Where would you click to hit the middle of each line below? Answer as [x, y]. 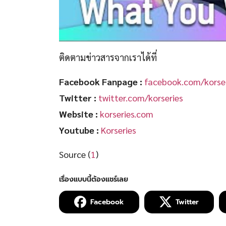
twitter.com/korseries [141, 97]
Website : [78, 114]
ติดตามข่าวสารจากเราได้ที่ [108, 57]
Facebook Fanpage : [101, 81]
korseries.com [127, 114]
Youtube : [79, 130]
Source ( [75, 154]
